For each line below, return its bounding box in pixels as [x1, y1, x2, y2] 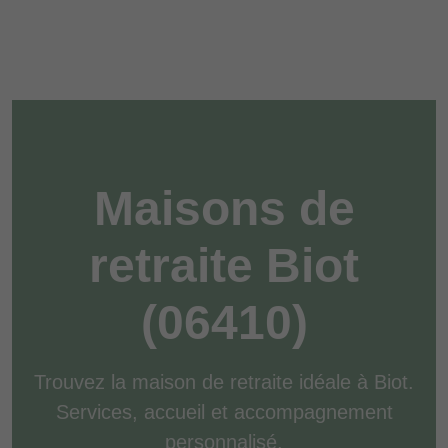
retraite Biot [89, 239, 359, 292]
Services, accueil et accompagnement [55, 401, 393, 423]
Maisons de [93, 182, 355, 235]
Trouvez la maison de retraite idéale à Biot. [34, 371, 414, 393]
